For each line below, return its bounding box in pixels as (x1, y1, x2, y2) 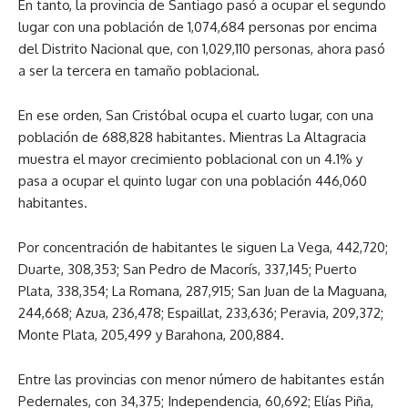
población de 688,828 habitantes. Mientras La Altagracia (18, 128, 366, 147)
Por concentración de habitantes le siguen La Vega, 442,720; (18, 239, 388, 257)
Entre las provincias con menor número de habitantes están (18, 371, 384, 389)
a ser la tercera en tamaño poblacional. (18, 62, 260, 80)
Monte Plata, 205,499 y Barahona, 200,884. (18, 326, 284, 344)
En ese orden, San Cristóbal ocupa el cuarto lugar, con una (18, 107, 373, 125)
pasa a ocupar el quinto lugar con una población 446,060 (18, 172, 367, 190)
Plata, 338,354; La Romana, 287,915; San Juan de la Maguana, (18, 282, 387, 301)
